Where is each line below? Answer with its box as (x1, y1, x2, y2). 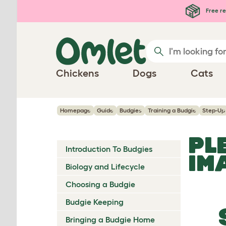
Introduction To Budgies (66, 144, 152, 153)
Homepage (60, 107, 91, 114)
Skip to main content (10, 4, 106, 15)
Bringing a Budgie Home (66, 215, 155, 224)
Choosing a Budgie (66, 180, 135, 189)
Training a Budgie (148, 107, 196, 114)
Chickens (56, 68, 99, 79)
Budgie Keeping (66, 197, 124, 206)
